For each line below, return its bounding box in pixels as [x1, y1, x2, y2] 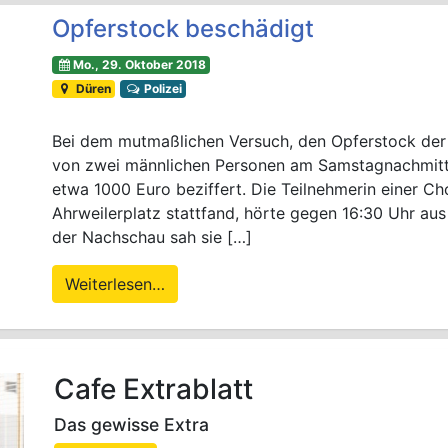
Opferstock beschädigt [52, 13, 315, 43]
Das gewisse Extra [54, 413, 209, 435]
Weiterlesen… [65, 273, 166, 294]
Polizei [140, 80, 182, 96]
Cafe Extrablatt [54, 371, 253, 406]
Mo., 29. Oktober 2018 [72, 56, 206, 72]
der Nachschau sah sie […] [52, 226, 253, 247]
